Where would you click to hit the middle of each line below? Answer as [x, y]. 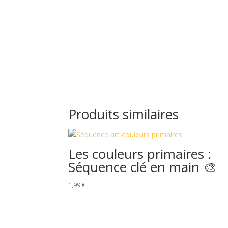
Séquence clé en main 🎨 [142, 167]
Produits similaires [124, 114]
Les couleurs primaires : [140, 154]
